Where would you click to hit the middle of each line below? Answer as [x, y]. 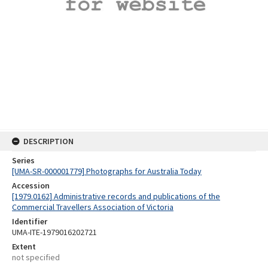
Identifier [30, 221]
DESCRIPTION [48, 141]
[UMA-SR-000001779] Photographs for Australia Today [107, 171]
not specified [36, 257]
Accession [31, 185]
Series [23, 160]
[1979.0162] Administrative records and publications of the [116, 196]
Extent [24, 246]
